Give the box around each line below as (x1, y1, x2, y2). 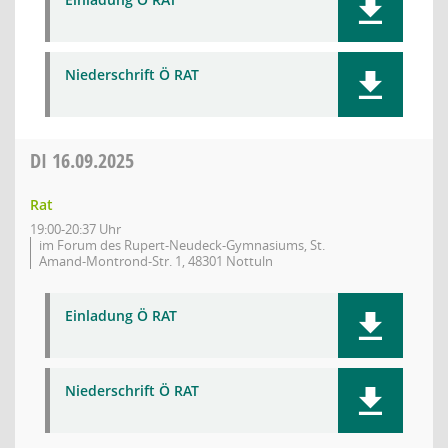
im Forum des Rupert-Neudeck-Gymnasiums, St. (39, 236, 325, 254)
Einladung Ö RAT (65, 306, 177, 325)
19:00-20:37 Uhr (30, 220, 121, 238)
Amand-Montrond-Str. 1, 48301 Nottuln (39, 252, 273, 270)
